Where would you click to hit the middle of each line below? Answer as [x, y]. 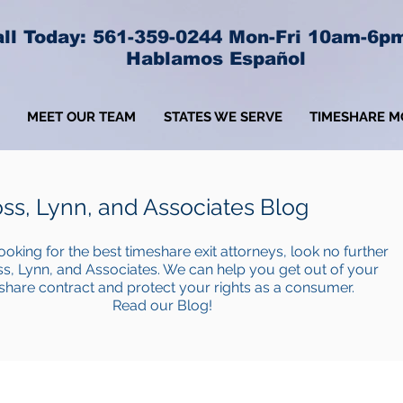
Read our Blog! [162, 305]
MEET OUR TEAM [81, 117]
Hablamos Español [215, 58]
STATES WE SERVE [223, 117]
